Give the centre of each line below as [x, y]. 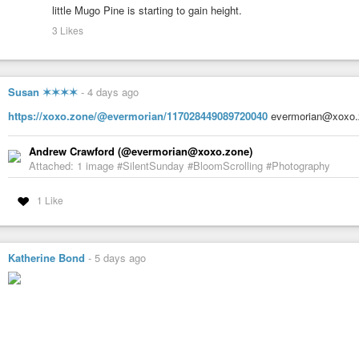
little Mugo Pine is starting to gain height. [147, 10]
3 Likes [68, 30]
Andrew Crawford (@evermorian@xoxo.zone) [141, 151]
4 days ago [113, 92]
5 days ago [120, 257]
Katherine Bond [46, 257]
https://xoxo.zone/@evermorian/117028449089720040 [138, 115]
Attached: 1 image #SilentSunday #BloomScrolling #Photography [179, 165]
